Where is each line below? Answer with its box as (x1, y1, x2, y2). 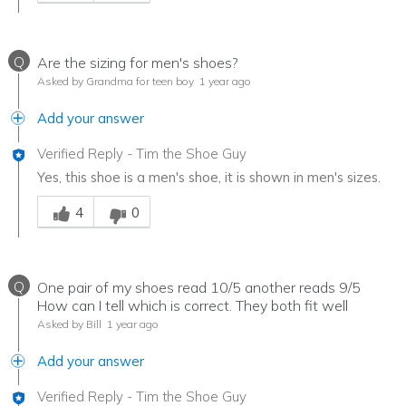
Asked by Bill (37, 316, 101, 331)
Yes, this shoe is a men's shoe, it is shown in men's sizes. (37, 168, 381, 186)
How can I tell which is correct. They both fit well (37, 295, 348, 314)
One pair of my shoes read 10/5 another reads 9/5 (37, 277, 361, 296)
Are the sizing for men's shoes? (37, 53, 238, 72)
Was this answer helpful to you (36, 186, 228, 204)
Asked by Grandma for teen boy (37, 73, 194, 88)
